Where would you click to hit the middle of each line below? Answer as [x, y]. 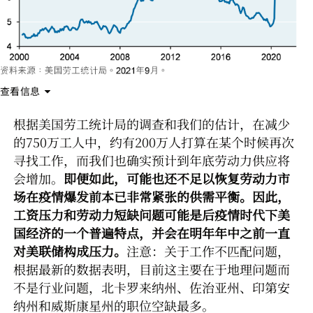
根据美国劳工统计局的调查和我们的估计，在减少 [152, 123]
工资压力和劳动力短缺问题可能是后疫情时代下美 [152, 214]
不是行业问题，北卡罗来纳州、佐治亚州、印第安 [152, 287]
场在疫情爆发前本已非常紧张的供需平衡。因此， [152, 196]
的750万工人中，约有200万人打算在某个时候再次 [154, 141]
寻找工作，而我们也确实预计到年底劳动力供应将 [152, 160]
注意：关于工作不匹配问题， [208, 250]
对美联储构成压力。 [70, 250]
